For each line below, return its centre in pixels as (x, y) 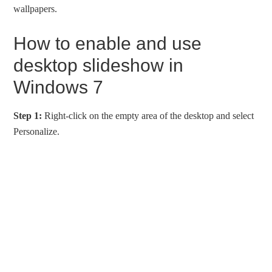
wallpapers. (36, 9)
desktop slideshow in (99, 65)
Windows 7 (59, 87)
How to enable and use (108, 43)
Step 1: (28, 116)
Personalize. (37, 131)
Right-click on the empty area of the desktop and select (148, 116)
